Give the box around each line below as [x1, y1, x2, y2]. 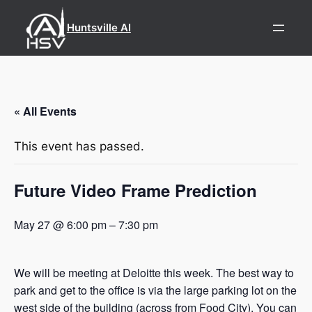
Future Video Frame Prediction [14, 178, 257, 202]
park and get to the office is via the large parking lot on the [14, 282, 297, 299]
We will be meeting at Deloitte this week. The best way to [14, 265, 294, 281]
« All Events [14, 102, 77, 119]
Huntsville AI [66, 22, 131, 34]
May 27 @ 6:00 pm [14, 217, 107, 233]
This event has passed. [14, 139, 144, 153]
